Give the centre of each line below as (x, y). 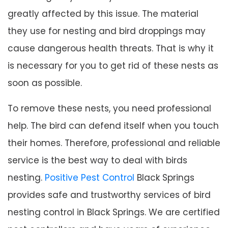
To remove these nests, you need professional (109, 108)
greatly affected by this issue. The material (103, 13)
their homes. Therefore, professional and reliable (114, 143)
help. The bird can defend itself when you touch (113, 125)
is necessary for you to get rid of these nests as (113, 65)
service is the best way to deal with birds (97, 160)
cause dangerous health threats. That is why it (111, 48)
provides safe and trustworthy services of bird (109, 195)
